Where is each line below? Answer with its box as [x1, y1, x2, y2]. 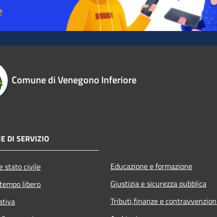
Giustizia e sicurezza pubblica [110, 177, 206, 189]
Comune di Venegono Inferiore [12, 72, 137, 87]
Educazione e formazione [110, 160, 192, 172]
